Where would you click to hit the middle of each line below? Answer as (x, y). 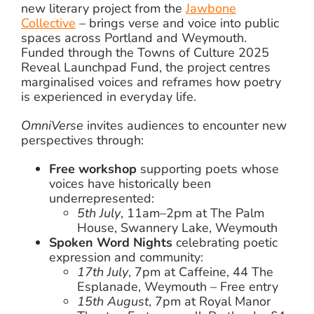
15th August (112, 302)
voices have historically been (130, 184)
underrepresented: (101, 199)
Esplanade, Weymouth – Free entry (177, 287)
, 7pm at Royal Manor (209, 302)
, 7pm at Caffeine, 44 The (200, 272)
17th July (102, 272)
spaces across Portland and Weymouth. (134, 38)
